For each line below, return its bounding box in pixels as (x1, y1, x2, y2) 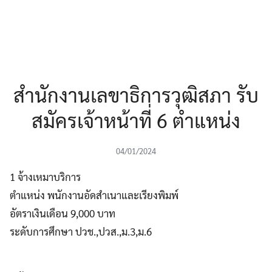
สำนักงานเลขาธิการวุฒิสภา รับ (13, 81, 259, 107)
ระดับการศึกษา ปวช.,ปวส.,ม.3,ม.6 (10, 224, 152, 238)
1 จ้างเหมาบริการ (10, 169, 81, 183)
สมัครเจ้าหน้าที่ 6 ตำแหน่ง (32, 106, 240, 133)
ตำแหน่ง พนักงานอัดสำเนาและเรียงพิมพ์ (10, 188, 178, 202)
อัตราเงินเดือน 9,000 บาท (10, 206, 115, 220)
